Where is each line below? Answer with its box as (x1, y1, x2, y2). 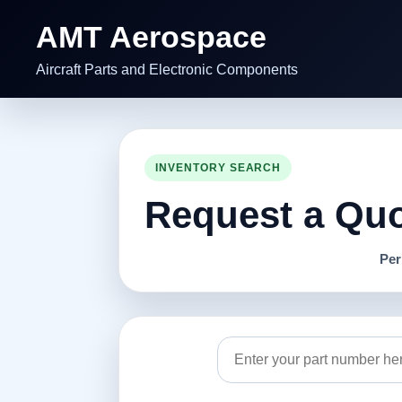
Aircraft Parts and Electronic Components (36, 62, 299, 77)
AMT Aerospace (36, 20, 267, 54)
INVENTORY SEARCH (154, 162, 282, 174)
